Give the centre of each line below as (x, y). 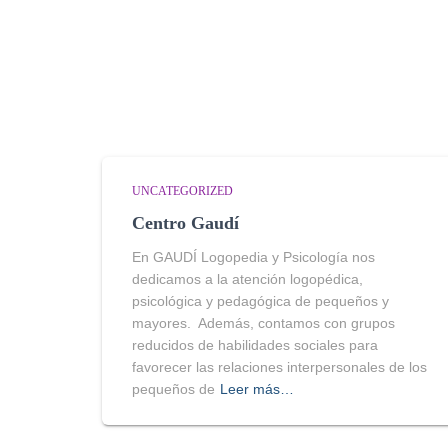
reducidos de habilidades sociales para (255, 345)
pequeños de (173, 389)
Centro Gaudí (185, 223)
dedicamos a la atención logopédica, (247, 279)
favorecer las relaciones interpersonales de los (279, 367)
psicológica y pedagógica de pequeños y (260, 301)
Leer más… (257, 389)
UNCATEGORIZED (182, 191)
